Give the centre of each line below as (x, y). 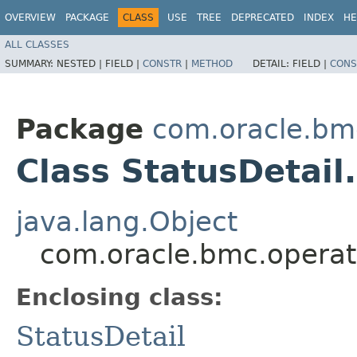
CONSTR (162, 63)
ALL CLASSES (37, 44)
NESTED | (81, 63)
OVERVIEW (30, 18)
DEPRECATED (263, 18)
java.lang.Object (127, 221)
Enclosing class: (120, 297)
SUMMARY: (31, 63)
